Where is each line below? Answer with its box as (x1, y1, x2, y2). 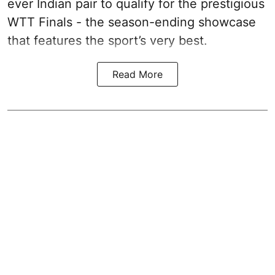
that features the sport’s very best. (7, 33, 207, 48)
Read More (112, 68, 163, 80)
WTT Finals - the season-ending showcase (7, 14, 256, 29)
